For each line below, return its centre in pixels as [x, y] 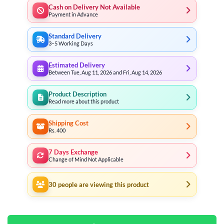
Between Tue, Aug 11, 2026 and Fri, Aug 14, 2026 [105, 72]
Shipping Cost [68, 123]
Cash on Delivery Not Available [94, 7]
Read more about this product [84, 101]
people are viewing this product [103, 184]
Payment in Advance [73, 14]
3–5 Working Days [71, 43]
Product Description [77, 94]
